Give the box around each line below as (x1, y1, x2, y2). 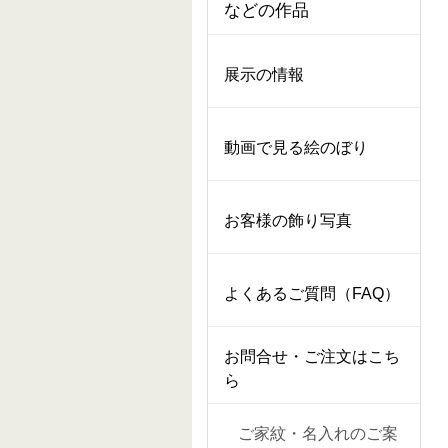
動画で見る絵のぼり (224, 139, 368, 156)
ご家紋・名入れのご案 (238, 425, 398, 442)
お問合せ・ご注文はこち (224, 348, 400, 365)
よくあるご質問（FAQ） (224, 285, 400, 302)
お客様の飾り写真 (224, 212, 352, 229)
